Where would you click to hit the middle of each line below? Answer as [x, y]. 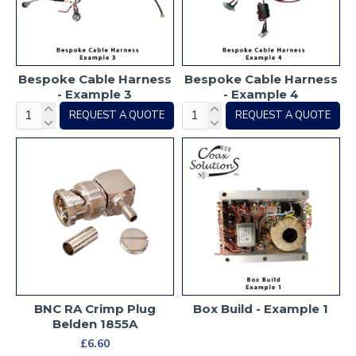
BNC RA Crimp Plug [95, 308]
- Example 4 [261, 94]
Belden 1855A [95, 323]
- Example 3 [95, 94]
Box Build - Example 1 [261, 308]
